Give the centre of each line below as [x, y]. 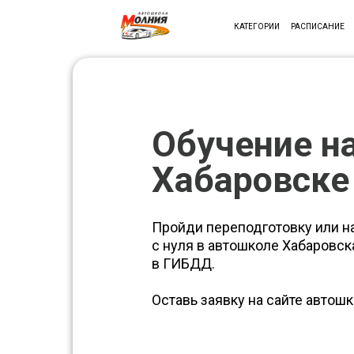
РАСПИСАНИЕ [318, 26]
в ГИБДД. [183, 264]
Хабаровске [250, 180]
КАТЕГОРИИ [256, 26]
